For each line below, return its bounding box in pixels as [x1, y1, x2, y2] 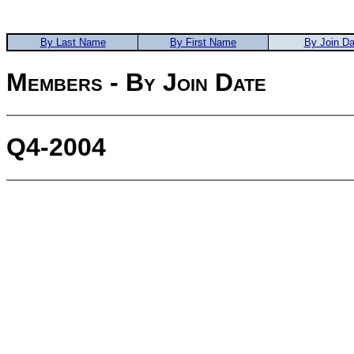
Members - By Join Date [6, 68, 266, 97]
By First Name [170, 36, 236, 48]
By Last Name [40, 36, 106, 48]
